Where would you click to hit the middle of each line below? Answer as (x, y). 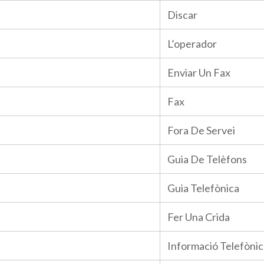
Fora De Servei (201, 130)
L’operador (192, 44)
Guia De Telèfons (207, 159)
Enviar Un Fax (199, 72)
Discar (182, 15)
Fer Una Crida (199, 217)
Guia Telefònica (203, 188)
